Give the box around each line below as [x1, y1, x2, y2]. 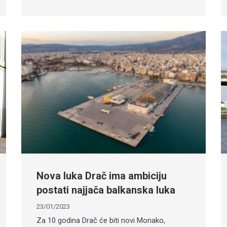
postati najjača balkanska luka [36, 183, 176, 196]
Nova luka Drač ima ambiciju [36, 169, 167, 182]
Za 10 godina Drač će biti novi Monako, [36, 215, 166, 225]
